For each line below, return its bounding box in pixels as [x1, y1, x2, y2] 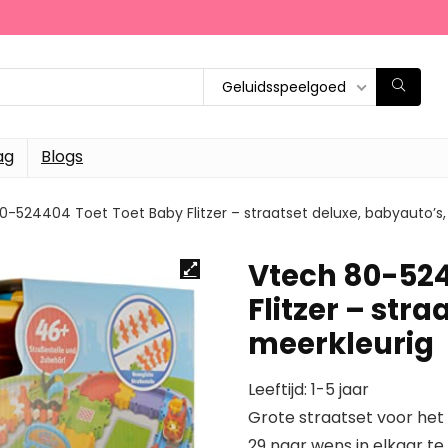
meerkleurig [248, 324, 434, 364]
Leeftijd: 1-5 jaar [248, 378, 369, 401]
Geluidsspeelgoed [222, 76, 346, 97]
